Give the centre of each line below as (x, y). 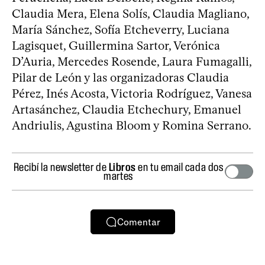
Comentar (138, 222)
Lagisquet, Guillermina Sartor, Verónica (116, 46)
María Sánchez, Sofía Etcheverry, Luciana (121, 30)
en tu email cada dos (180, 167)
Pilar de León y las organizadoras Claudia (120, 77)
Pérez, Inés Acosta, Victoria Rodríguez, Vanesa (132, 93)
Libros (122, 167)
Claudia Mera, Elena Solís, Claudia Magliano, (130, 14)
